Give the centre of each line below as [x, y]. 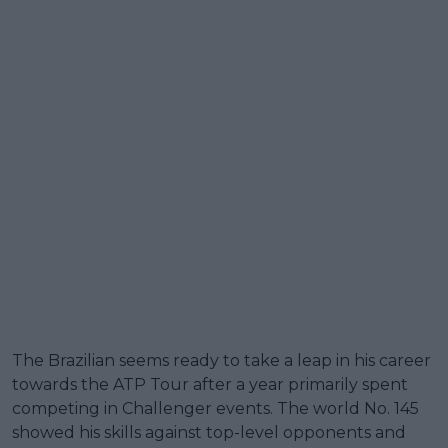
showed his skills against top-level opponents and [209, 432]
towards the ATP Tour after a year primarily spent [210, 384]
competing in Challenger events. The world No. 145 [215, 408]
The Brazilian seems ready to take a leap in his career [221, 360]
